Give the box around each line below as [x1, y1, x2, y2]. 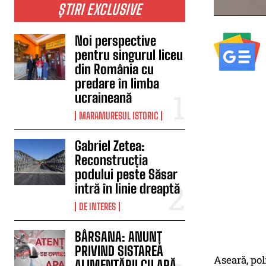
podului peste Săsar [75, 166, 178, 182]
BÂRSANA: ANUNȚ [75, 229, 163, 245]
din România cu [75, 61, 154, 77]
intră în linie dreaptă [75, 180, 180, 197]
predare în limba [75, 75, 160, 91]
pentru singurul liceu [75, 47, 183, 63]
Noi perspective [75, 33, 157, 49]
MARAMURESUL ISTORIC [79, 110, 159, 121]
